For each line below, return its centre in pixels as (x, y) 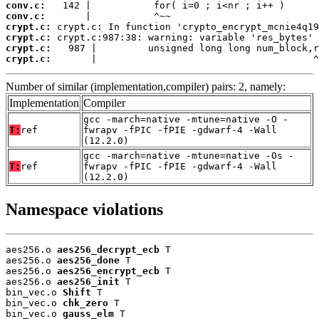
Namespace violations (84, 209)
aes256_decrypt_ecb (108, 249)
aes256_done (88, 260)
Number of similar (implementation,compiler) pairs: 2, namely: (146, 86)
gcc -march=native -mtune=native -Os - (189, 155)
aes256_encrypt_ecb (108, 271)
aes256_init (88, 281)
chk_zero (85, 303)
